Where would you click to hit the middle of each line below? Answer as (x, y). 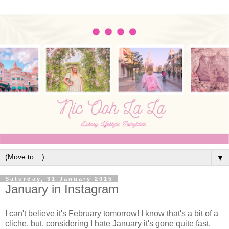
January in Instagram (62, 189)
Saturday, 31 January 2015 (59, 179)
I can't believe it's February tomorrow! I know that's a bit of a (112, 213)
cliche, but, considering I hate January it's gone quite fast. (108, 223)
